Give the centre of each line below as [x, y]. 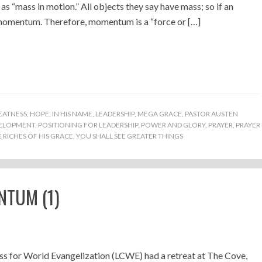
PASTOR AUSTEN [211, 114]
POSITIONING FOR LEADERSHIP [88, 125]
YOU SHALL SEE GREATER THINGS [130, 136]
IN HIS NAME [72, 114]
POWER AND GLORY [173, 125]
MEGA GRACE [160, 114]
